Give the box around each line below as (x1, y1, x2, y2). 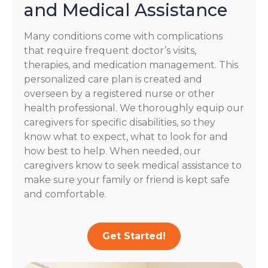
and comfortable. (24, 188, 106, 200)
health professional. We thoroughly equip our (24, 102, 244, 114)
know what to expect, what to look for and (24, 131, 228, 143)
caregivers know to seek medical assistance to (24, 160, 242, 172)
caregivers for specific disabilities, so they (24, 117, 215, 129)
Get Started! (102, 230, 166, 242)
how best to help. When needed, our (24, 145, 201, 157)
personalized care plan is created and (24, 74, 202, 86)
